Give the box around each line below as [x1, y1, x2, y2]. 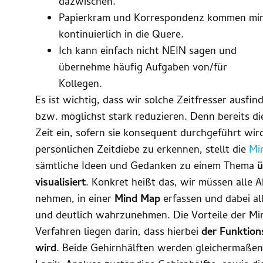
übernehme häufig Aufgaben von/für [59, 59, 227, 77]
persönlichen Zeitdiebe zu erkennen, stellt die [35, 141, 249, 159]
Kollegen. [59, 76, 102, 93]
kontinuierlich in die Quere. [59, 26, 184, 44]
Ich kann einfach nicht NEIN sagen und [59, 43, 237, 60]
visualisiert [35, 174, 86, 192]
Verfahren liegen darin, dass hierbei [35, 224, 201, 241]
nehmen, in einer [35, 191, 114, 208]
